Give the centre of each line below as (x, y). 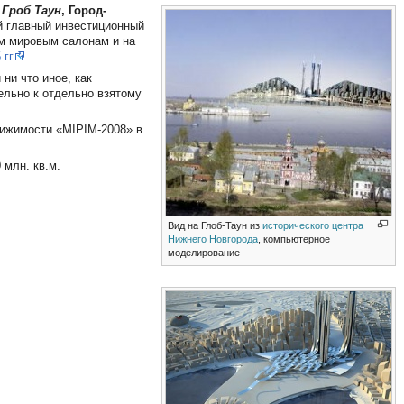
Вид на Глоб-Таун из (216, 225)
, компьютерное (294, 239)
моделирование (204, 252)
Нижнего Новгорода (213, 239)
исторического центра (313, 225)
